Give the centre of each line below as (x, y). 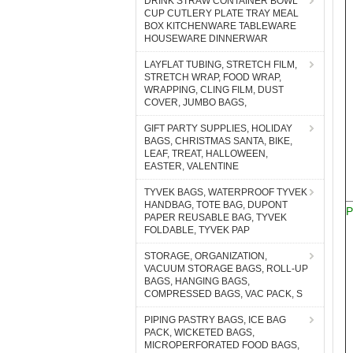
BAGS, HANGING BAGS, (197, 281)
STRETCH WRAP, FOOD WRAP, (213, 77)
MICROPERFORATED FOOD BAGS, (222, 345)
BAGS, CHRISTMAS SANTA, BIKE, (218, 141)
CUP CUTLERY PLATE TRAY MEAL (221, 13)
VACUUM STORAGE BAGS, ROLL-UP (226, 269)
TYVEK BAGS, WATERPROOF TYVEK (226, 192)
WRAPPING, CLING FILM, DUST (214, 90)
